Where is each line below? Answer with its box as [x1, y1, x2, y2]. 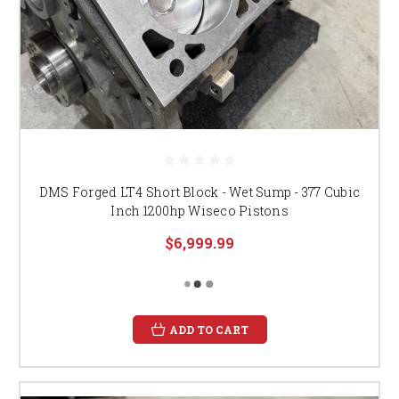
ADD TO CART [168, 322, 248, 337]
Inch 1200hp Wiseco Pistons [110, 201, 289, 219]
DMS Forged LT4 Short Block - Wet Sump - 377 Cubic [38, 183, 361, 200]
